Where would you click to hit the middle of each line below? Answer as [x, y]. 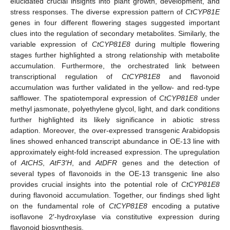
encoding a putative [184, 206]
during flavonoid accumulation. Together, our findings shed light [115, 195]
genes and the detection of [169, 162]
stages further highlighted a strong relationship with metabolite [115, 55]
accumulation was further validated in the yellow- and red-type [115, 87]
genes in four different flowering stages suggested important [115, 22]
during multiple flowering [175, 44]
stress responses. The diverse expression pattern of [98, 12]
